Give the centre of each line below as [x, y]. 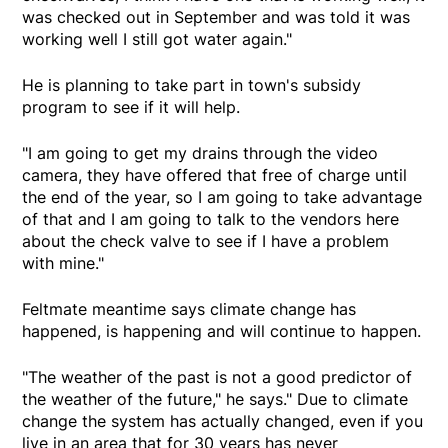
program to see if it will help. [131, 107]
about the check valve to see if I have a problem [206, 241]
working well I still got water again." [157, 39]
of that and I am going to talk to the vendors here [211, 219]
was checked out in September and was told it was [216, 17]
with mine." [63, 263]
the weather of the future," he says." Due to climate [215, 399]
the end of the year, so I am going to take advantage [222, 197]
